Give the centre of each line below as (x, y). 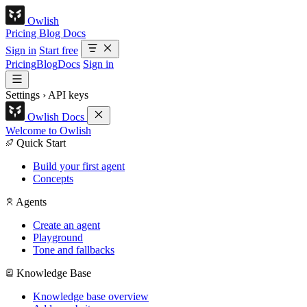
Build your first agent (79, 166)
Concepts (53, 179)
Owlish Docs (56, 117)
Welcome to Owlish (48, 131)
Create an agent (66, 225)
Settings (23, 95)
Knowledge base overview (91, 296)
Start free (59, 50)
